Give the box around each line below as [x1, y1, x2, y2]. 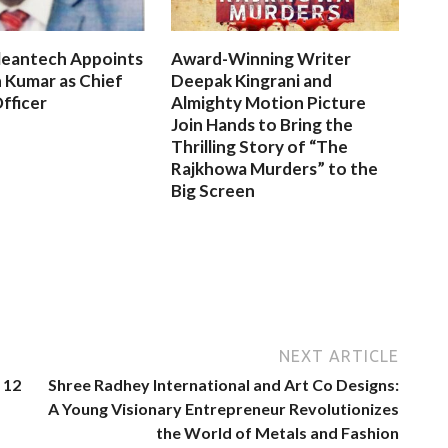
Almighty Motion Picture [171, 91, 367, 113]
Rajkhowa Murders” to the [171, 157, 379, 179]
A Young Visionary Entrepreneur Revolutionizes [48, 398, 399, 418]
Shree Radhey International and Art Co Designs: [48, 374, 399, 394]
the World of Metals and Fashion [156, 422, 399, 442]
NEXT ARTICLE [279, 346, 399, 365]
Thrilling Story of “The [171, 135, 349, 157]
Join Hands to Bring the [171, 113, 354, 135]
